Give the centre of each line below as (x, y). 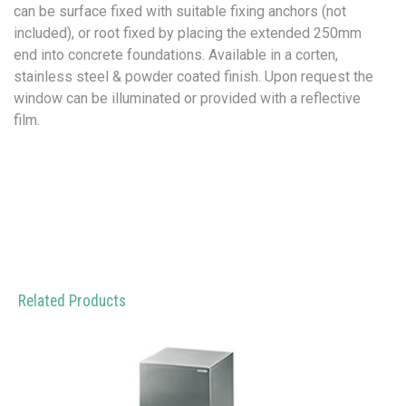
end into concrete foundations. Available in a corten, (176, 54)
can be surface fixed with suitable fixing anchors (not (180, 11)
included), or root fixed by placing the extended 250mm (188, 33)
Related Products (72, 300)
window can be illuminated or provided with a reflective (187, 98)
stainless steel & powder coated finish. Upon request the (193, 76)
